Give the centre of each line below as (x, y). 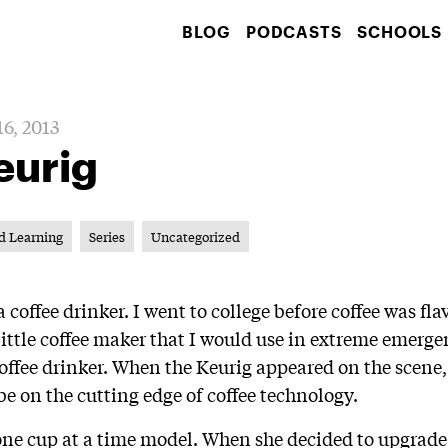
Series (107, 236)
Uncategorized (196, 236)
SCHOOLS (399, 31)
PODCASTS (293, 31)
